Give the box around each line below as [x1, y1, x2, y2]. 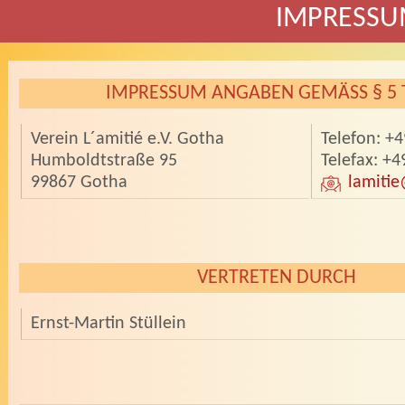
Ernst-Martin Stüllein [30, 315, 186, 333]
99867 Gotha [30, 174, 127, 192]
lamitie [347, 174, 400, 192]
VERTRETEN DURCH [196, 268, 356, 288]
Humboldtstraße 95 [30, 152, 177, 170]
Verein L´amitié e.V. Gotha [30, 130, 224, 148]
